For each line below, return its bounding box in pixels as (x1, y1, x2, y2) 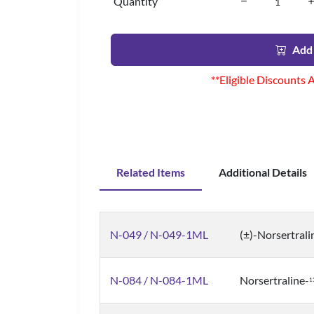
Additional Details (219, 165, 307, 179)
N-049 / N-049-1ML (110, 228, 208, 241)
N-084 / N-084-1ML (110, 273, 208, 287)
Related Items (116, 165, 185, 179)
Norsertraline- (240, 273, 309, 287)
